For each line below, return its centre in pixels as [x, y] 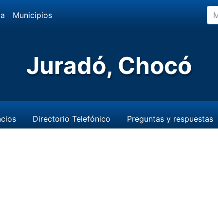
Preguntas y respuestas [170, 119]
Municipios [32, 15]
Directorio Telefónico [72, 119]
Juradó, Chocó [109, 65]
